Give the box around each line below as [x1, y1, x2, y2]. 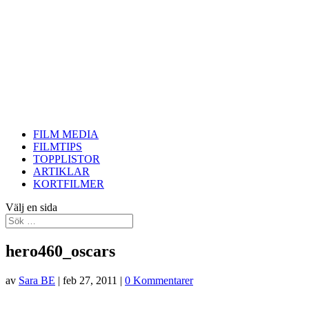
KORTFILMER [33, 178, 104, 190]
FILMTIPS [33, 141, 82, 152]
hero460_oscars [6, 241, 115, 260]
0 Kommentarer [125, 274, 193, 286]
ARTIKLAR [33, 166, 90, 177]
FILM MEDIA [33, 128, 99, 140]
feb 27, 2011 [63, 274, 117, 286]
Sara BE [19, 274, 55, 286]
